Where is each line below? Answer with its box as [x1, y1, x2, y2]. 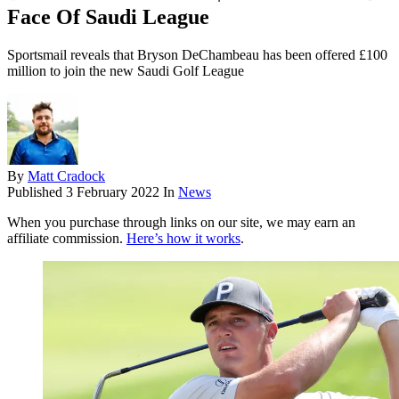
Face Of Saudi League [7, 5, 209, 29]
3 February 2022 [66, 184, 159, 200]
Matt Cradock [28, 168, 105, 184]
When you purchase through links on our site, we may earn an [7, 215, 355, 231]
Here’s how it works [126, 231, 240, 247]
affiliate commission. [7, 231, 126, 247]
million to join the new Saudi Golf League [7, 63, 244, 79]
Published [7, 184, 66, 200]
